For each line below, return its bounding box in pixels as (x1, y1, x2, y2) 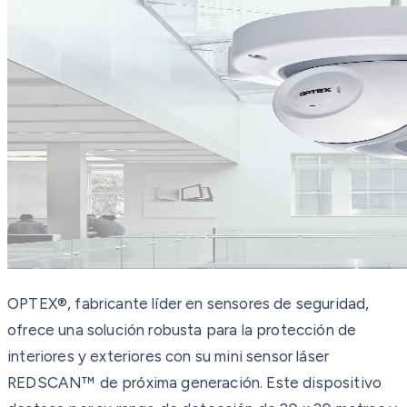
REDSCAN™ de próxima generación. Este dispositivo (7, 372, 382, 392)
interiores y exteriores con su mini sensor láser (7, 346, 330, 365)
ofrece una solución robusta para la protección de (7, 320, 357, 339)
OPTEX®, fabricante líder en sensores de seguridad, (7, 293, 370, 313)
